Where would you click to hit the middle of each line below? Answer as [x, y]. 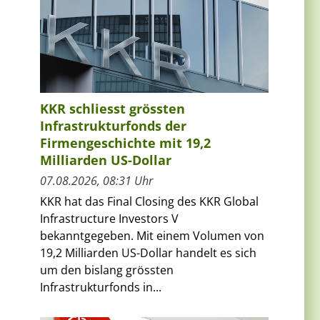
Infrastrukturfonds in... [101, 287]
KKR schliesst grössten [112, 109]
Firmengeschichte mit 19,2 [125, 143]
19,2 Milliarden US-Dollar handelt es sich [148, 253]
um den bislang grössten [107, 270]
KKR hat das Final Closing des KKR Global [149, 202]
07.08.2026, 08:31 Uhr [96, 181]
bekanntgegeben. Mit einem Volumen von [152, 236]
